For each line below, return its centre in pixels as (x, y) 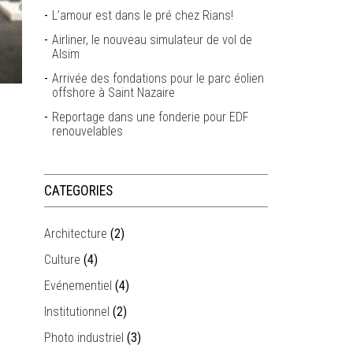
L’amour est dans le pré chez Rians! (143, 15)
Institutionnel (77, 312)
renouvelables (88, 131)
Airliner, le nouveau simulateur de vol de (152, 40)
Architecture (76, 234)
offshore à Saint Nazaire (114, 93)
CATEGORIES (79, 191)
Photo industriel (84, 338)
